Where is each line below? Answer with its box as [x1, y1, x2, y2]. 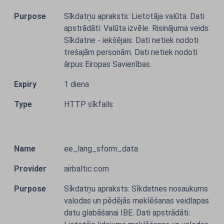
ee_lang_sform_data [64, 144, 138, 153]
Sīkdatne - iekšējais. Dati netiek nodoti [64, 35, 198, 45]
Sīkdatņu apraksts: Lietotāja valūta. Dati [64, 11, 204, 21]
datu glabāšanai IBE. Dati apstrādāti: [64, 208, 190, 217]
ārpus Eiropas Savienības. [64, 59, 151, 69]
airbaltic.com [64, 164, 109, 173]
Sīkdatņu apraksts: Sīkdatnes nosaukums [64, 184, 208, 193]
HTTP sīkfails [64, 99, 113, 109]
